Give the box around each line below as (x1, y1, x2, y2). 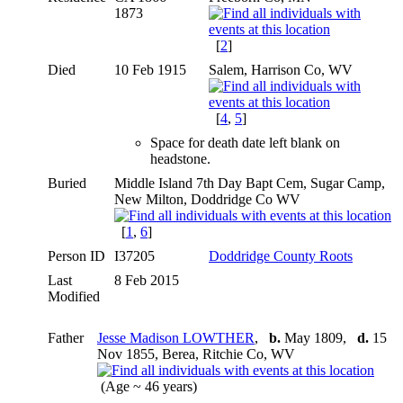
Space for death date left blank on (150, 134, 340, 150)
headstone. (150, 150, 210, 166)
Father (48, 329, 84, 345)
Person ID (48, 247, 105, 264)
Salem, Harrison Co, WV (209, 61, 353, 77)
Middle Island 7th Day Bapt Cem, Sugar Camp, (114, 175, 385, 191)
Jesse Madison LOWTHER (97, 329, 255, 345)
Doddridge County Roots (209, 247, 353, 264)
